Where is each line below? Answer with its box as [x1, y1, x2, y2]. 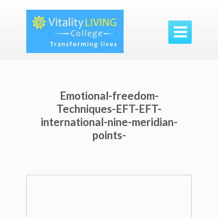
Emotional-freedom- [59, 89, 159, 102]
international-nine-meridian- [40, 115, 178, 128]
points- [92, 128, 126, 142]
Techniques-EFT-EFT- [56, 102, 162, 115]
